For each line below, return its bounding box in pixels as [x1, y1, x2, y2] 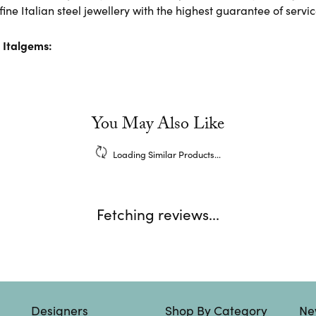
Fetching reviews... [97, 202, 219, 224]
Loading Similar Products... [112, 147, 221, 160]
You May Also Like [92, 111, 224, 140]
